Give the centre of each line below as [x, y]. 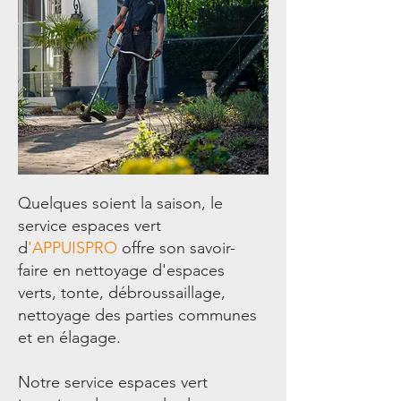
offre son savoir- [176, 248]
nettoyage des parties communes [137, 315]
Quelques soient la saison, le [120, 203]
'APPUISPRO [73, 248]
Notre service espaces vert [113, 382]
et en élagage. [69, 337]
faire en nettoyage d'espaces [121, 270]
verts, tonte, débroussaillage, [122, 293]
